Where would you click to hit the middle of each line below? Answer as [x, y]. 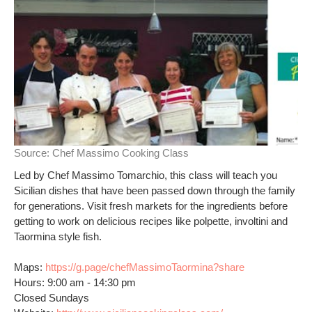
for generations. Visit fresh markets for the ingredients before [151, 206]
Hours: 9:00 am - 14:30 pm [75, 282]
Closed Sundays [52, 298]
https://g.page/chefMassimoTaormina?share [145, 267]
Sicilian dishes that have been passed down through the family [155, 190]
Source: [33, 153]
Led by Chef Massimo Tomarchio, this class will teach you [146, 175]
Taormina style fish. [58, 236]
